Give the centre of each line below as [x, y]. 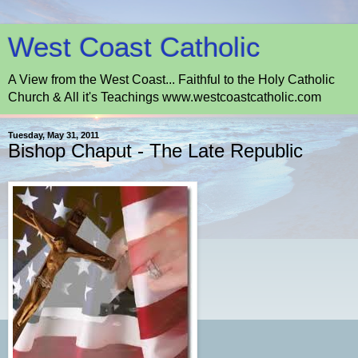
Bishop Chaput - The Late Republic [155, 151]
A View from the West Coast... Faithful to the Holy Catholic [171, 80]
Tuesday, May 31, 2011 [54, 135]
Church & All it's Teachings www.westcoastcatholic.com [165, 97]
